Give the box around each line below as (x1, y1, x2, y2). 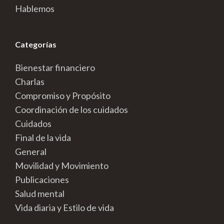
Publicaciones (15, 174, 69, 185)
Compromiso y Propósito (15, 90, 110, 101)
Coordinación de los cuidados (15, 104, 128, 115)
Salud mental (15, 188, 64, 199)
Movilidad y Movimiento (15, 160, 108, 171)
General (15, 146, 46, 157)
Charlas (15, 76, 44, 87)
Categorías (15, 39, 56, 49)
